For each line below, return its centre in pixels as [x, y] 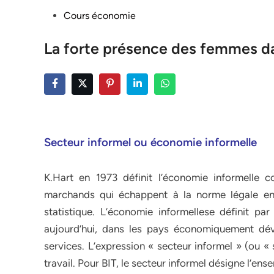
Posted [58, 15]
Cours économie [100, 16]
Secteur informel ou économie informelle [150, 142]
